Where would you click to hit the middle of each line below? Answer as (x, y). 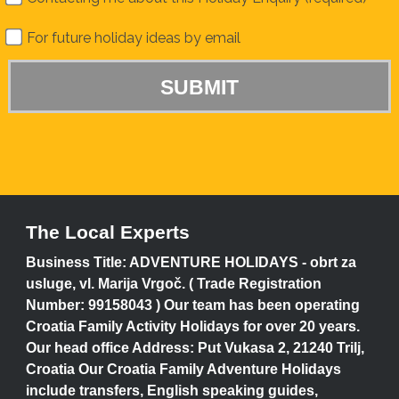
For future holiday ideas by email (131, 37)
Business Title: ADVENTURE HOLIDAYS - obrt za (191, 262)
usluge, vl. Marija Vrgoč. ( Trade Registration (173, 283)
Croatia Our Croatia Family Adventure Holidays (183, 369)
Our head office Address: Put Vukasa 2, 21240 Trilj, (195, 347)
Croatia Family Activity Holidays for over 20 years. (192, 326)
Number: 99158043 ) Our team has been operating (192, 305)
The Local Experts (107, 232)
